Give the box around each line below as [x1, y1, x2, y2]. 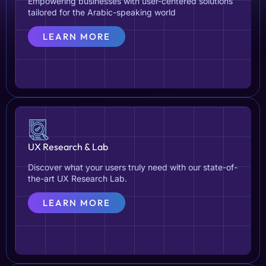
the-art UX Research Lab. [28, 173, 127, 183]
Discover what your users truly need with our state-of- [28, 162, 237, 172]
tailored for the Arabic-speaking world [28, 7, 176, 17]
